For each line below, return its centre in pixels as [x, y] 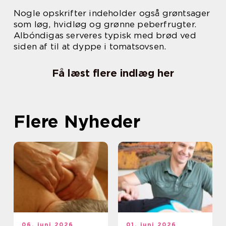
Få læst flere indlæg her [113, 73]
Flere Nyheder [77, 121]
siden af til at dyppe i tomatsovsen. [90, 46]
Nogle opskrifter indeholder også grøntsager [112, 13]
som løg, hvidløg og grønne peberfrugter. [105, 24]
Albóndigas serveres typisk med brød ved [105, 35]
